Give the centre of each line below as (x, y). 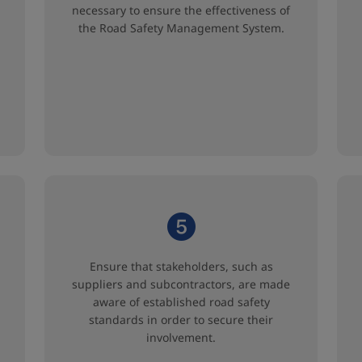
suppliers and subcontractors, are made (181, 284)
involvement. (181, 337)
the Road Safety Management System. (181, 28)
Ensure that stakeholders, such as (181, 266)
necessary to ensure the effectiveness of (181, 10)
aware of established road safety (181, 302)
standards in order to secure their (181, 320)
